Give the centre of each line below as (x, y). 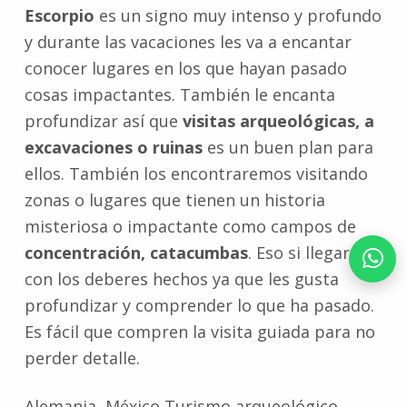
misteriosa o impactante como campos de (190, 227)
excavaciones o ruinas (115, 148)
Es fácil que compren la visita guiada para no (199, 332)
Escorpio (59, 16)
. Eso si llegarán (308, 253)
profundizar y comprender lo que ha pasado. (199, 306)
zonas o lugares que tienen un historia (174, 200)
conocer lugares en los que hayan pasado (185, 69)
